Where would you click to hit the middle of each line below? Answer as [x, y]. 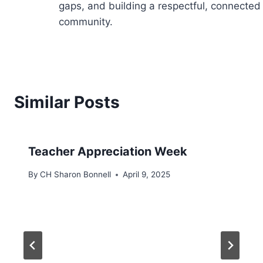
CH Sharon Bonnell [76, 174]
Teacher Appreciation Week [108, 152]
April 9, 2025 [147, 174]
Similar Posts [67, 102]
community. [86, 22]
